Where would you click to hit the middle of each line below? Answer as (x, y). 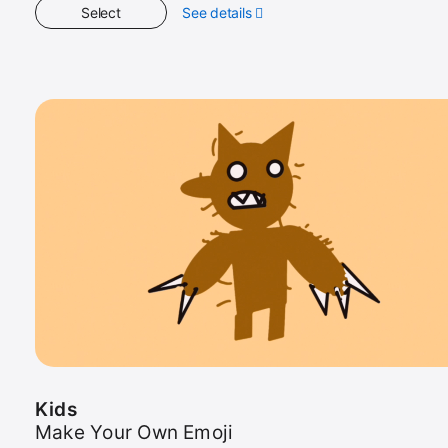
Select (101, 12)
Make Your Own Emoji (134, 432)
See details (217, 12)
